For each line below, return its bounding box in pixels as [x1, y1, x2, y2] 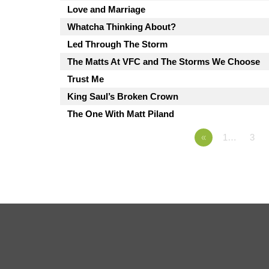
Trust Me [67, 74, 104, 85]
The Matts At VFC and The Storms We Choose [67, 56, 260, 67]
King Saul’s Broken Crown [67, 91, 178, 102]
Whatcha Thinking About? [67, 22, 176, 32]
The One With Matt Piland [67, 109, 174, 119]
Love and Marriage [67, 4, 145, 15]
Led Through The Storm [67, 39, 168, 50]
